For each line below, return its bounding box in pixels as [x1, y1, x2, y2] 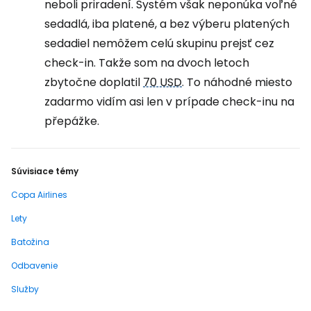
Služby [11, 283, 39, 295]
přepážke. [44, 113, 102, 129]
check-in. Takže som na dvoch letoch [44, 55, 249, 71]
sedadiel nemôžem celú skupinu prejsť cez [44, 35, 274, 51]
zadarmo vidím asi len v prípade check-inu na [44, 94, 294, 110]
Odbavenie [11, 260, 58, 271]
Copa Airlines [11, 189, 67, 201]
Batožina [11, 236, 49, 248]
